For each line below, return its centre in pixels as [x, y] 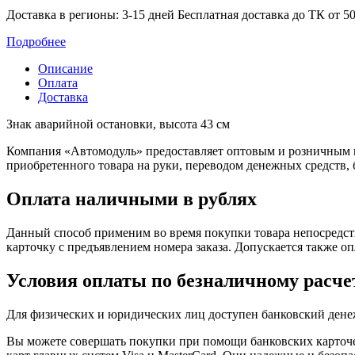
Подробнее [36, 42]
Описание [65, 69]
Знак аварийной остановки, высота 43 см [118, 124]
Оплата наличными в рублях [132, 199]
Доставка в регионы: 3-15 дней [92, 15]
